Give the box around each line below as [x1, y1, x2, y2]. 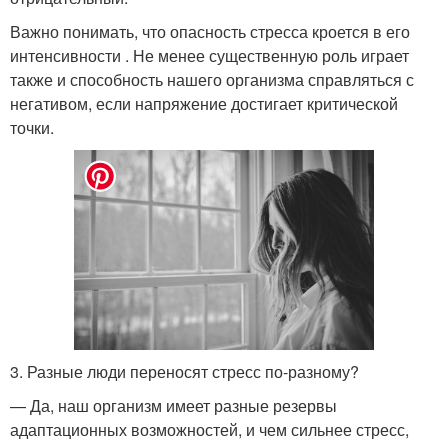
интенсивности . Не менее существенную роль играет [10, 43, 409, 67]
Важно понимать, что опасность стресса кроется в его [10, 19, 410, 43]
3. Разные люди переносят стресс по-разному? [10, 359, 359, 383]
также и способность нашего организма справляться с [10, 67, 414, 91]
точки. [10, 115, 54, 139]
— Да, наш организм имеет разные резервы [10, 393, 337, 417]
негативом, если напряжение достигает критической [10, 91, 398, 115]
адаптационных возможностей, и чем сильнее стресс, [10, 417, 409, 441]
